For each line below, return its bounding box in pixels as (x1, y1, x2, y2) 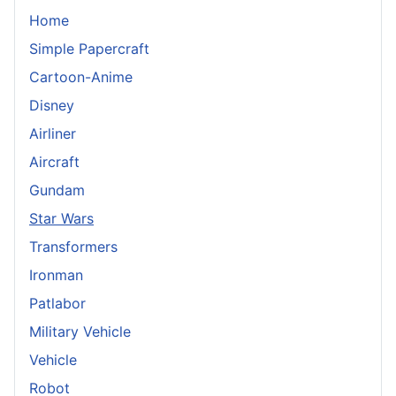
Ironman (29, 265, 83, 284)
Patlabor (29, 293, 86, 312)
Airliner (29, 124, 76, 142)
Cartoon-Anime (29, 67, 133, 86)
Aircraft (29, 152, 80, 171)
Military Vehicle (29, 322, 131, 340)
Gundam (29, 180, 85, 199)
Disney (29, 95, 74, 114)
